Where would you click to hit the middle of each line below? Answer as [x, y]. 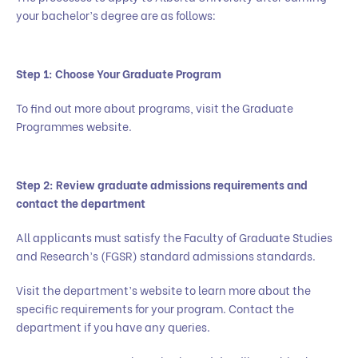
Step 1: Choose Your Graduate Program [119, 74]
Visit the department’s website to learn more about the [163, 290]
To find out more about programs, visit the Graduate [155, 108]
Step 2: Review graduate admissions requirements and [162, 185]
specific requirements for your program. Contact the [155, 308]
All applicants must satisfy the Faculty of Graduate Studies [174, 237]
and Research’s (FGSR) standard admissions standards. [166, 256]
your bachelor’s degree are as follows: [116, 15]
